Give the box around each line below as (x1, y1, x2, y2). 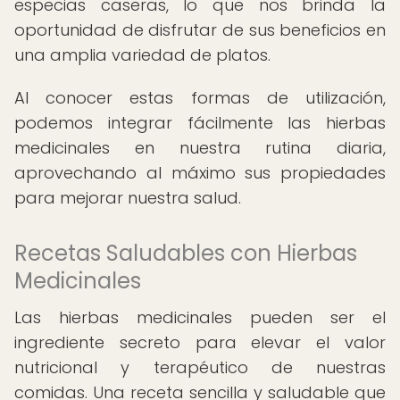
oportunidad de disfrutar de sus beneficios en (14, 19, 386, 41)
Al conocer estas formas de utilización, (14, 87, 386, 109)
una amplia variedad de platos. (14, 44, 271, 66)
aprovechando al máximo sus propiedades (14, 162, 386, 184)
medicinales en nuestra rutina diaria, (14, 137, 386, 159)
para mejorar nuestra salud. (14, 187, 241, 209)
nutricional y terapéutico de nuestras (14, 356, 386, 379)
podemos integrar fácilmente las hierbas (14, 112, 386, 134)
